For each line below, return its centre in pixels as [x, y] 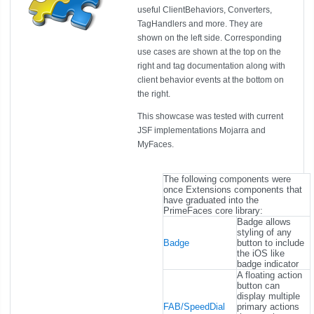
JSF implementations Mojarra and [202, 130]
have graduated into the [211, 200]
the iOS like [261, 253]
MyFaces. [156, 144]
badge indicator [268, 264]
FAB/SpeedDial [194, 307]
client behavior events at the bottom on [211, 80]
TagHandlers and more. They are [200, 24]
